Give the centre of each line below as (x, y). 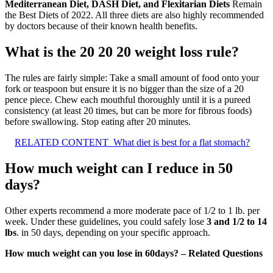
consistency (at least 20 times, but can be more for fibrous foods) (128, 111)
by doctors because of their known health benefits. (101, 26)
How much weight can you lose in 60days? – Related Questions (134, 253)
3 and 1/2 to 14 (237, 221)
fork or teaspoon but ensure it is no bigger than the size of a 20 (124, 89)
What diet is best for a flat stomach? (182, 143)
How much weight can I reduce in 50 (119, 168)
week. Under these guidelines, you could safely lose (106, 221)
